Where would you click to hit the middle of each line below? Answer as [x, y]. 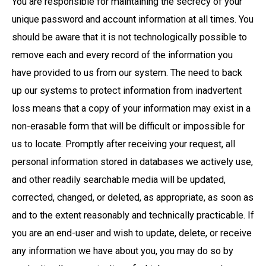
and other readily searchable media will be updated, [119, 179]
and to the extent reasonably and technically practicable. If [133, 215]
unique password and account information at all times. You [133, 19]
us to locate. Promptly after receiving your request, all [123, 144]
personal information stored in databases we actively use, [132, 161]
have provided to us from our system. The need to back [127, 72]
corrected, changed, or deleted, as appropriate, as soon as [133, 197]
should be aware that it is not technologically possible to [129, 37]
